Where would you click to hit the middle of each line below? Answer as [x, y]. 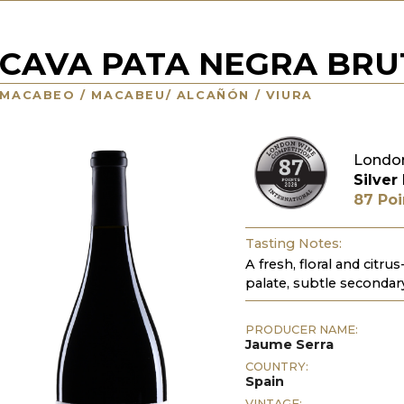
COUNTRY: [277, 366]
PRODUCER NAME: [302, 329]
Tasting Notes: [294, 244]
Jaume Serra [290, 344]
